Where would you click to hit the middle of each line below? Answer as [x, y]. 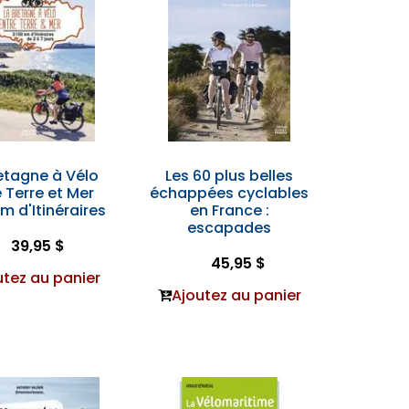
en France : [229, 210]
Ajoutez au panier [236, 295]
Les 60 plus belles [230, 176]
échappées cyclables [230, 193]
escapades [230, 228]
